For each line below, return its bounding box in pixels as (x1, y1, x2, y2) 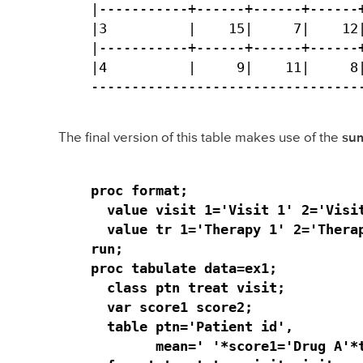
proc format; (91, 181, 188, 199)
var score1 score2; (91, 298, 253, 315)
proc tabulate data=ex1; (91, 259, 277, 276)
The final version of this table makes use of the (58, 130, 342, 145)
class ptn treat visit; (91, 279, 285, 296)
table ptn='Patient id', (91, 318, 301, 335)
